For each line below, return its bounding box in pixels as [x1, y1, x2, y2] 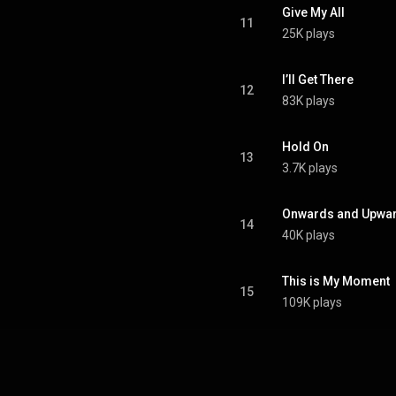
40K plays [282, 228, 335, 242]
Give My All [282, 5, 345, 19]
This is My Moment [282, 274, 390, 288]
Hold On [282, 140, 329, 154]
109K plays [282, 295, 342, 309]
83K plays [282, 94, 335, 108]
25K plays [282, 27, 335, 41]
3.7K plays [282, 161, 338, 175]
